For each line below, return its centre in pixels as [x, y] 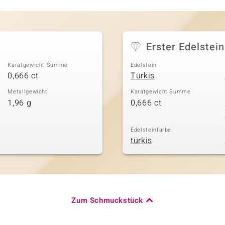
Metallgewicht [28, 92]
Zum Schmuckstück [107, 201]
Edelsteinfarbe [151, 130]
